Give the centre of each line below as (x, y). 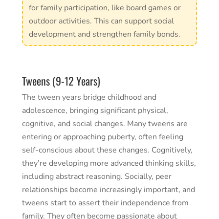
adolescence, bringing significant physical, (95, 111)
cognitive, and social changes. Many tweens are (105, 124)
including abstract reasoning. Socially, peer (97, 177)
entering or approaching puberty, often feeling (102, 137)
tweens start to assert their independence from (105, 203)
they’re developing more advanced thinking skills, (109, 164)
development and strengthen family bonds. (104, 34)
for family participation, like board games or (105, 8)
